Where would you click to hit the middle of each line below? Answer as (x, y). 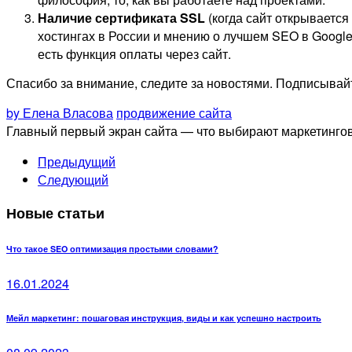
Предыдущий (77, 161)
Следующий (73, 179)
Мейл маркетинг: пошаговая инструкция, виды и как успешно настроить (164, 317)
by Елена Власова (60, 112)
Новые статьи (55, 213)
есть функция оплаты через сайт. (134, 53)
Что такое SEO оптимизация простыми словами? (112, 248)
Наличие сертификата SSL (121, 17)
